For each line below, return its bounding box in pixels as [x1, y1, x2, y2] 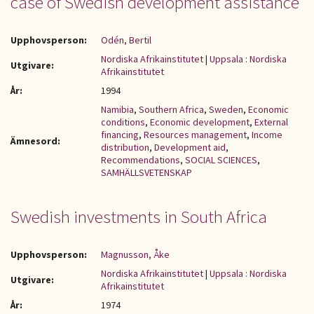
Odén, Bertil [101, 34, 151, 46]
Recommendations [101, 153, 180, 166]
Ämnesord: [11, 135, 60, 147]
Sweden [209, 103, 243, 116]
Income [252, 128, 282, 141]
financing [101, 128, 139, 141]
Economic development [150, 116, 250, 128]
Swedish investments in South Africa [11, 205, 267, 228]
